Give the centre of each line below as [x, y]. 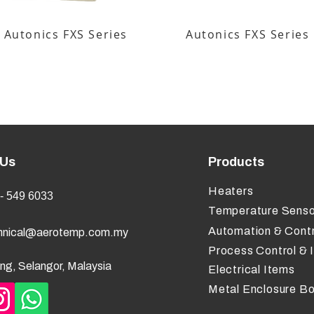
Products [236, 162]
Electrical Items [252, 269]
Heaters [231, 191]
